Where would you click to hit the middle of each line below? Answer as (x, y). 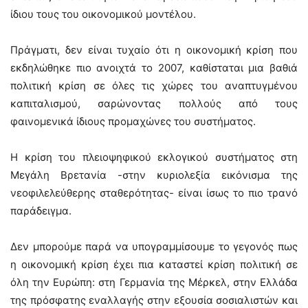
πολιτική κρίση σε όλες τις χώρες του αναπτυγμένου (154, 86)
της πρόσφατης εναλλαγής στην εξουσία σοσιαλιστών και (154, 300)
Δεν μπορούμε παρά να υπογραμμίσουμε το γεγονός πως (154, 246)
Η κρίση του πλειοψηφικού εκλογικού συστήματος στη (154, 157)
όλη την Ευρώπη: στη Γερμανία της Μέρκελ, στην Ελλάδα (154, 282)
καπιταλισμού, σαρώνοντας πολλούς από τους (154, 103)
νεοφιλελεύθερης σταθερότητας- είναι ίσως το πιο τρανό (154, 193)
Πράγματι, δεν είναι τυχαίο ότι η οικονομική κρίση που (154, 50)
